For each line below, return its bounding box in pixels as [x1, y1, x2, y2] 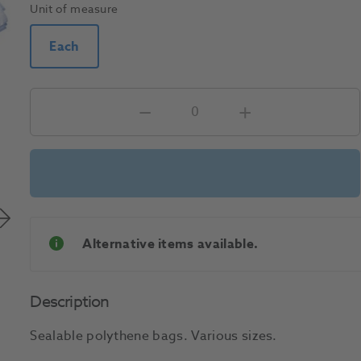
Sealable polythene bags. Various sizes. [30, 326, 277, 346]
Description [30, 290, 110, 314]
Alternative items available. [82, 234, 259, 255]
